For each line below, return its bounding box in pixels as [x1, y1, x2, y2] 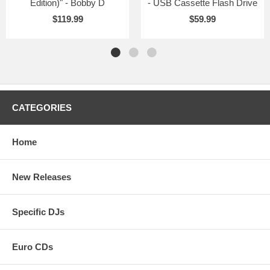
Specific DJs [12, 206, 64, 217]
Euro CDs [12, 241, 53, 252]
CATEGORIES [12, 102, 72, 113]
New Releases [12, 171, 71, 182]
